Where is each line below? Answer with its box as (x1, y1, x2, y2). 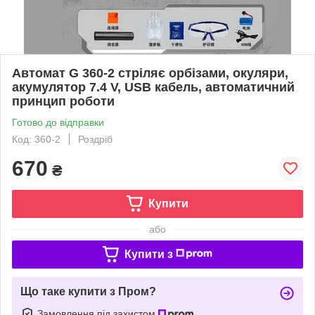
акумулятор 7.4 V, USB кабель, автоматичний (12, 79, 295, 94)
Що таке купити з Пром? (20, 285, 156, 297)
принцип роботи (12, 94, 115, 108)
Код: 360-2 (12, 133, 60, 145)
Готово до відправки (12, 116, 104, 128)
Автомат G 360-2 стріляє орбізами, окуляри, (12, 65, 288, 80)
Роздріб (78, 133, 112, 145)
